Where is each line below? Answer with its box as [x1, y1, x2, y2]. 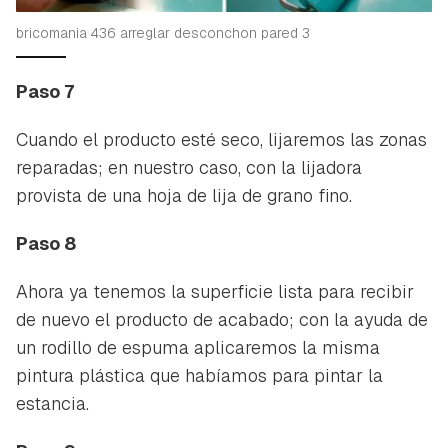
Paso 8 [16, 231, 76, 255]
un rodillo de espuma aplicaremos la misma [16, 335, 380, 359]
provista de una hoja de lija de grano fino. [16, 183, 352, 207]
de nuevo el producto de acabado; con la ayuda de [16, 307, 428, 331]
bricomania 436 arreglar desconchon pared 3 [16, 23, 310, 42]
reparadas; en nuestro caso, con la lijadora [16, 155, 362, 179]
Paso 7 [16, 79, 74, 103]
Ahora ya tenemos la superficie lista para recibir [16, 279, 414, 303]
